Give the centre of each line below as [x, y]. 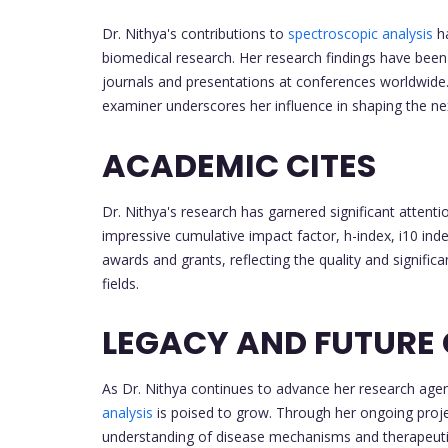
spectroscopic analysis [360, 34]
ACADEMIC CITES [239, 165]
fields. [120, 283]
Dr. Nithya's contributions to [195, 34]
